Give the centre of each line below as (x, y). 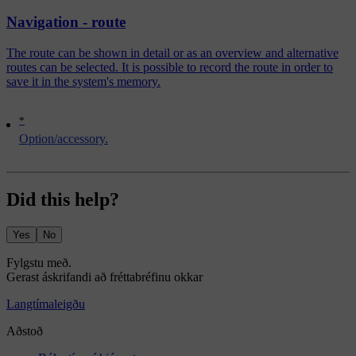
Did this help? (63, 200)
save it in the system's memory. (83, 81)
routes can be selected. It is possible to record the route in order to (170, 67)
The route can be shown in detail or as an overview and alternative (172, 52)
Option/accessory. (64, 139)
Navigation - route (66, 22)
